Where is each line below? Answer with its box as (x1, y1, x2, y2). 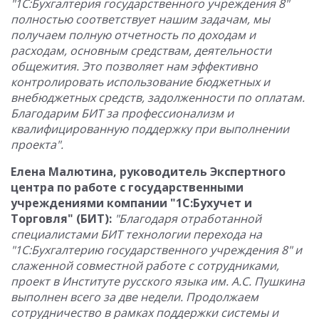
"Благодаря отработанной (115, 211, 261, 226)
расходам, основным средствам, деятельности (11, 43, 271, 58)
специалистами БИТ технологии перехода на (11, 226, 262, 242)
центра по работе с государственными (11, 179, 244, 195)
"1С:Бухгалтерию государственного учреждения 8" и (11, 242, 302, 258)
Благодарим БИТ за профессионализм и (11, 105, 234, 121)
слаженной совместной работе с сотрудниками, (11, 258, 279, 273)
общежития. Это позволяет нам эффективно (11, 58, 258, 74)
